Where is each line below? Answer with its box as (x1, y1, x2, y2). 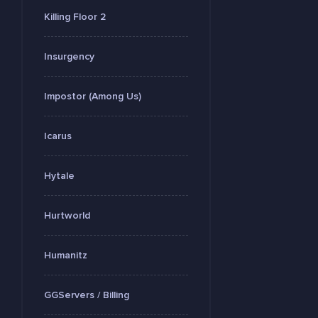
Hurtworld (44, 209, 90, 221)
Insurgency (44, 50, 94, 62)
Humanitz (44, 249, 87, 261)
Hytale (44, 170, 75, 182)
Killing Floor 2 (44, 11, 106, 23)
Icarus (44, 130, 72, 142)
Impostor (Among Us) (44, 90, 141, 102)
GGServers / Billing (44, 289, 129, 301)
